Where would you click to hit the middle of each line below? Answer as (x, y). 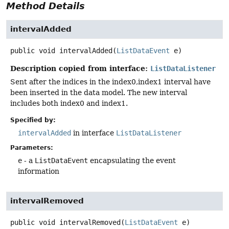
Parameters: (32, 147)
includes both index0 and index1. (69, 103)
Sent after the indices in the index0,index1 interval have (110, 82)
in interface (94, 133)
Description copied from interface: (80, 68)
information (39, 171)
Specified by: (33, 120)
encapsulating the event (132, 160)
